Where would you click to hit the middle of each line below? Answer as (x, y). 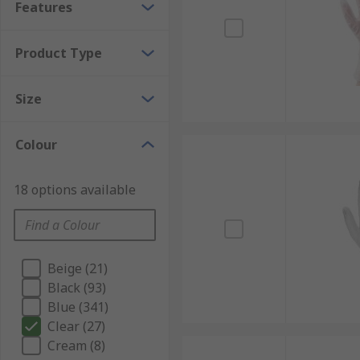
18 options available (75, 190)
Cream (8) (76, 346)
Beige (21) (78, 268)
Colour (36, 145)
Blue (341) (78, 307)
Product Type (59, 53)
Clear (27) (76, 326)
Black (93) (77, 288)
